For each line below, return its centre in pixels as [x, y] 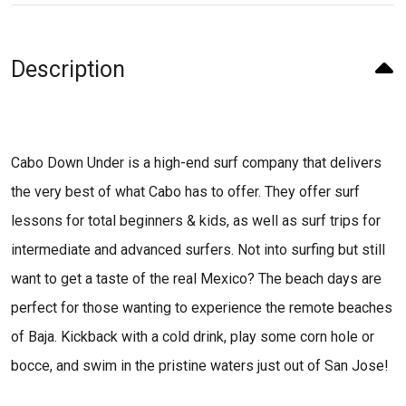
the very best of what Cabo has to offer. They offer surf [185, 191]
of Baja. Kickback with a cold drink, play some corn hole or [193, 336]
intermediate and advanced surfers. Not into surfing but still [198, 249]
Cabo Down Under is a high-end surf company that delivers [196, 162]
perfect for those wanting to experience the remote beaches [202, 307]
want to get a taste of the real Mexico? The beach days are [196, 278]
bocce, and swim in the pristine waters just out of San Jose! [200, 365]
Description [68, 69]
